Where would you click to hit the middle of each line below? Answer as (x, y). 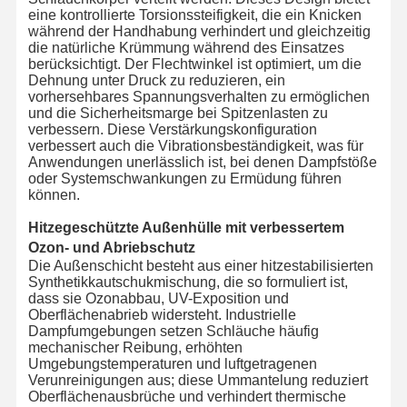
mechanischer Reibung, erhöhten (135, 347)
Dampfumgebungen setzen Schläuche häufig (173, 331)
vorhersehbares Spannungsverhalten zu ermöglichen (199, 96)
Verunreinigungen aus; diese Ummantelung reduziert (198, 380)
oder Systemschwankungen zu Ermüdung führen (184, 178)
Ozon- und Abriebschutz (111, 247)
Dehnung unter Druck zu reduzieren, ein (156, 80)
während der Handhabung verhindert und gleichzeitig (199, 31)
